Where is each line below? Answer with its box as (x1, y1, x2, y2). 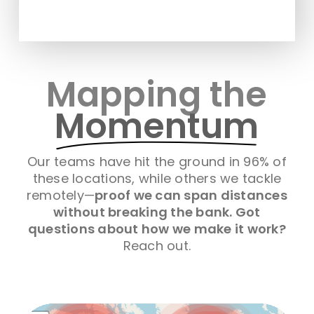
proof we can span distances (95, 186, 287, 205)
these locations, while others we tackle (32, 170, 282, 188)
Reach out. (123, 237, 191, 255)
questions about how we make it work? (27, 220, 286, 238)
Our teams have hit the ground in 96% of (27, 153, 287, 171)
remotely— (26, 186, 95, 205)
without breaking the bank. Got (53, 203, 261, 221)
